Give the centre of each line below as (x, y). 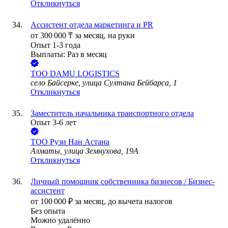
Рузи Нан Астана (80, 142)
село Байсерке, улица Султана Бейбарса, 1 (104, 83)
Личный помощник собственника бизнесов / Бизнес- (123, 182)
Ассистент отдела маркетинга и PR (92, 25)
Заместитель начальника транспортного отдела (112, 113)
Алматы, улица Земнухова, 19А (84, 151)
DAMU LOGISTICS (85, 74)
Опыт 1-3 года (55, 45)
